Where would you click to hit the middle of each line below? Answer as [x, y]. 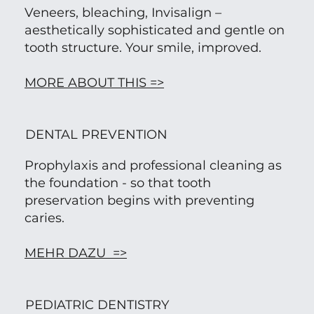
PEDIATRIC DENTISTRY [97, 305]
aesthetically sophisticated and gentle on [154, 30]
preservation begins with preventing [139, 201]
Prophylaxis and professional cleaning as [153, 166]
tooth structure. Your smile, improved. [143, 48]
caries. [44, 218]
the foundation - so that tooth [117, 183]
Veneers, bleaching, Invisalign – [123, 13]
